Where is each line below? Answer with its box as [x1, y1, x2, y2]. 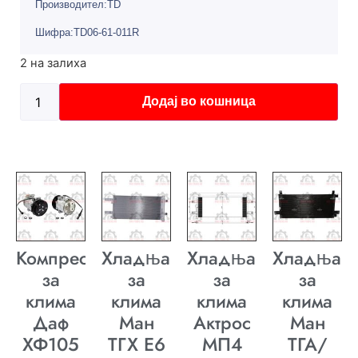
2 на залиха [20, 56, 86, 71]
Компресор [16, 245, 109, 272]
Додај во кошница [141, 94, 256, 109]
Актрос [193, 309, 251, 337]
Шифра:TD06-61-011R [35, 26, 139, 38]
